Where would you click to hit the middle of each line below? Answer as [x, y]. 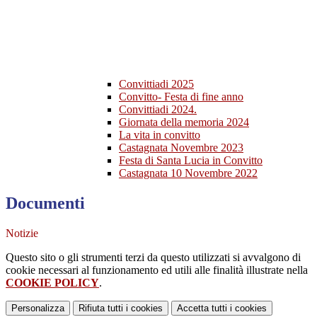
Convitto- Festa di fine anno [181, 97]
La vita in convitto [160, 135]
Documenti [45, 203]
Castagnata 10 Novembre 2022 [188, 173]
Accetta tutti [202, 309]
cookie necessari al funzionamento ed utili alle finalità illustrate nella [157, 270]
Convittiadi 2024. [158, 110]
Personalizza [38, 309]
